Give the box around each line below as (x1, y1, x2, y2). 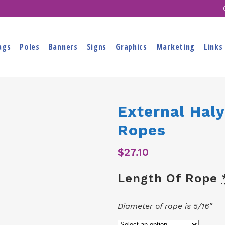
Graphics (116, 41, 147, 52)
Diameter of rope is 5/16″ (118, 201, 212, 211)
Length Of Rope (118, 171, 221, 185)
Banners (48, 41, 78, 52)
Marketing (156, 41, 195, 52)
